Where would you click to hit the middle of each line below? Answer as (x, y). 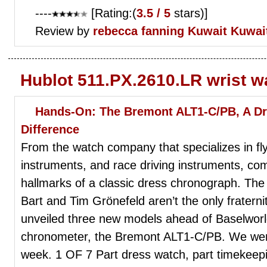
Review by (64, 31)
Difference (50, 129)
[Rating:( (112, 13)
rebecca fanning (139, 31)
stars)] (189, 13)
